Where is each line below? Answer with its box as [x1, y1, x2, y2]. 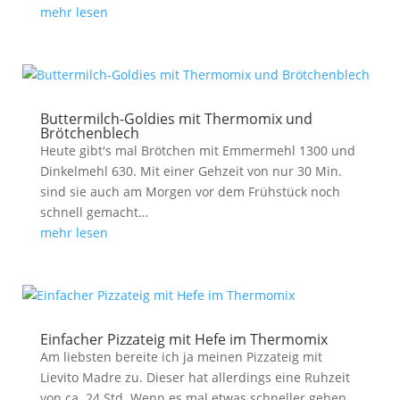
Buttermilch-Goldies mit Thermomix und [39, 109, 312, 129]
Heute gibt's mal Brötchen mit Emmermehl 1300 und [39, 142, 355, 159]
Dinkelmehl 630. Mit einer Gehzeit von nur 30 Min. [39, 162, 342, 179]
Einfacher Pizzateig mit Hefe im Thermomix [39, 329, 328, 349]
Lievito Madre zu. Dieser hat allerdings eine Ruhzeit [39, 369, 350, 386]
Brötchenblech [39, 123, 139, 143]
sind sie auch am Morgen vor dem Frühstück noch [39, 183, 340, 200]
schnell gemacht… [39, 204, 148, 221]
